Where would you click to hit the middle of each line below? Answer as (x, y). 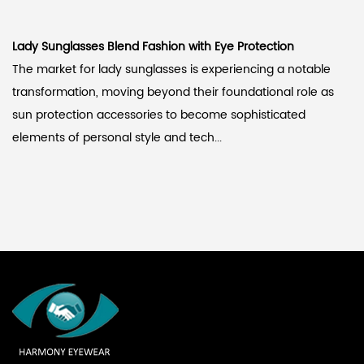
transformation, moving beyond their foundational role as (173, 92)
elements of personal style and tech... (117, 137)
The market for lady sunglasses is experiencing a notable (171, 69)
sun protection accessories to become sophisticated (159, 115)
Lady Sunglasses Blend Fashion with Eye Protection (153, 46)
